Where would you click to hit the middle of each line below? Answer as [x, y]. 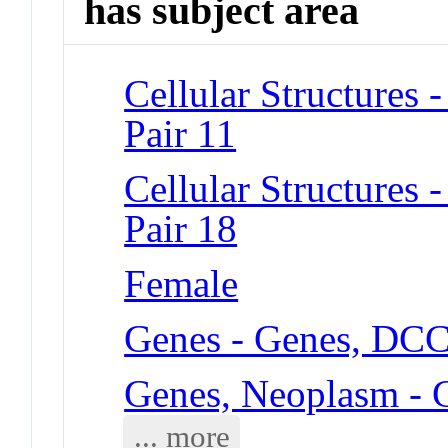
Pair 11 [180, 133]
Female [181, 283]
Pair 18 [181, 228]
